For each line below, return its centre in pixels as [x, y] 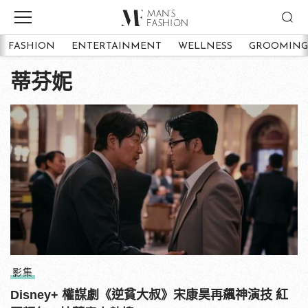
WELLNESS [205, 46]
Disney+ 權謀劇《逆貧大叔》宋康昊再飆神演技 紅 [149, 295]
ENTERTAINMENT [117, 46]
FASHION [32, 46]
